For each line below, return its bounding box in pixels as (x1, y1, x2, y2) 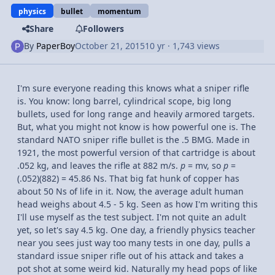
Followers (82, 22, 124, 34)
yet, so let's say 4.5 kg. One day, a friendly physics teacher (17, 223, 255, 236)
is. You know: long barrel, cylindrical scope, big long (17, 95, 231, 107)
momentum (97, 6, 141, 16)
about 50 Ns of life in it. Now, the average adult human (17, 185, 244, 197)
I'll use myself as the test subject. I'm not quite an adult (17, 211, 246, 223)
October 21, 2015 (75, 40, 145, 52)
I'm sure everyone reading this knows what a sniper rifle (17, 82, 249, 94)
